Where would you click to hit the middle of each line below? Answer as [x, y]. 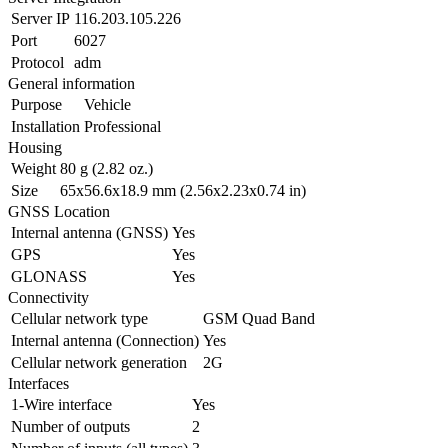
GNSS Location [59, 212]
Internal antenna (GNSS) [89, 233]
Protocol [37, 63]
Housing [35, 148]
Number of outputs [70, 427]
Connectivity [48, 298]
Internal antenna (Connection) [105, 341]
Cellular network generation [99, 363]
